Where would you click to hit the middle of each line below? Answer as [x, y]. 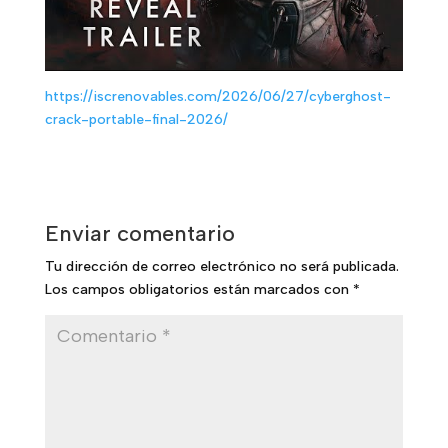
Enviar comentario [139, 233]
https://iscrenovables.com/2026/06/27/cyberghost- [217, 96]
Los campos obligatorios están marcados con [198, 289]
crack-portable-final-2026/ [136, 119]
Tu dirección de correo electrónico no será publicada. [221, 266]
